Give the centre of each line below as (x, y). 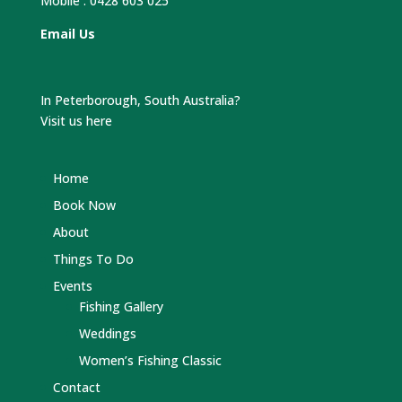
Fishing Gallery (121, 306)
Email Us (67, 33)
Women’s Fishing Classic (150, 360)
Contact (76, 387)
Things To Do (93, 258)
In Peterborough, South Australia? (140, 100)
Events (72, 285)
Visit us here (76, 120)
